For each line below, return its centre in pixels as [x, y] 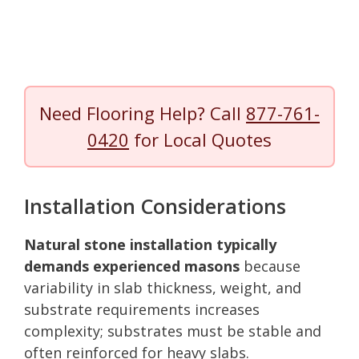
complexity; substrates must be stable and [173, 331]
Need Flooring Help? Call [143, 113]
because [270, 266]
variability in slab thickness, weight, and [163, 287]
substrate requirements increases [142, 309]
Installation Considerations [155, 206]
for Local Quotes [200, 139]
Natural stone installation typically [150, 244]
